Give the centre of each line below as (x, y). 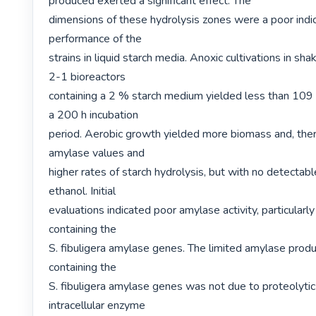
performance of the (96, 38)
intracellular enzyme (97, 305)
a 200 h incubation (94, 115)
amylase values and (97, 153)
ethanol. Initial (83, 191)
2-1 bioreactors (87, 77)
